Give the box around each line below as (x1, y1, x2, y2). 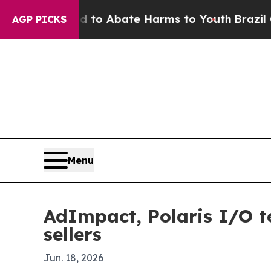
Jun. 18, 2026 (44, 252, 103, 264)
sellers (44, 223, 102, 246)
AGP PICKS (12, 13, 67, 25)
